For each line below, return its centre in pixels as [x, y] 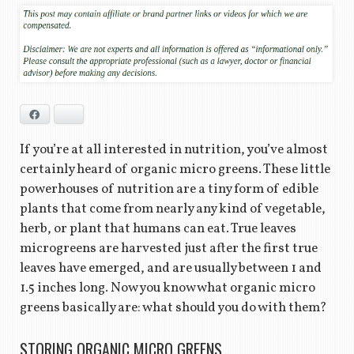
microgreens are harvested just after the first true [168, 248]
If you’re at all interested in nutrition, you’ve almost [173, 149]
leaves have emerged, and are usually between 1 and [170, 268]
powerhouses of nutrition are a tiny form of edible [169, 189]
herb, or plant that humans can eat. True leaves [158, 228]
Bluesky [91, 114]
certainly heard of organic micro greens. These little [175, 169]
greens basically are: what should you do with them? [173, 307]
